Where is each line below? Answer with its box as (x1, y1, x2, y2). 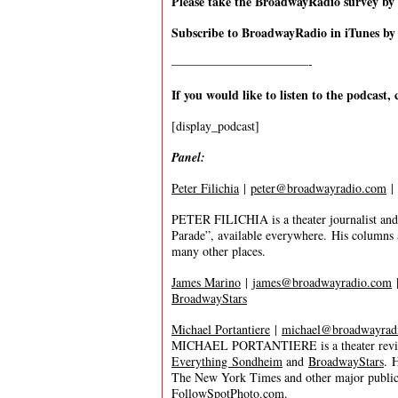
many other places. (171, 243, 266, 259)
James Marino (171, 274, 241, 291)
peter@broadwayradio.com (251, 179, 386, 196)
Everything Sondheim (171, 353, 283, 370)
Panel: (171, 148, 205, 166)
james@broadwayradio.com (252, 274, 392, 291)
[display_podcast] (171, 117, 259, 134)
